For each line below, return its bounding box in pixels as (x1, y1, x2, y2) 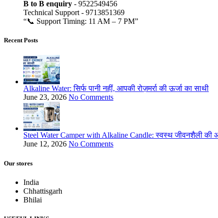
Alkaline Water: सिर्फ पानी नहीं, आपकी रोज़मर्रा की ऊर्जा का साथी (23, 84, 209, 93)
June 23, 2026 (23, 93, 67, 102)
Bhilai (23, 195, 42, 204)
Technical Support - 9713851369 (23, 8, 125, 17)
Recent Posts (4, 36, 38, 44)
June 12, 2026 (23, 140, 67, 148)
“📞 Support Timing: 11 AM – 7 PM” (23, 17, 138, 26)
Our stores (4, 159, 33, 167)
